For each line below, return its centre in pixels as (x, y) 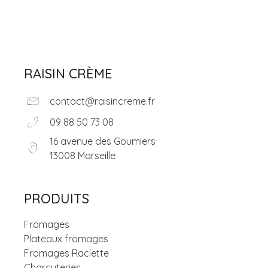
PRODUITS (57, 199)
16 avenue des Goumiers (102, 141)
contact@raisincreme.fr (102, 101)
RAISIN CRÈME (68, 74)
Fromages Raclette (66, 253)
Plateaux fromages (66, 239)
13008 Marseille (82, 156)
